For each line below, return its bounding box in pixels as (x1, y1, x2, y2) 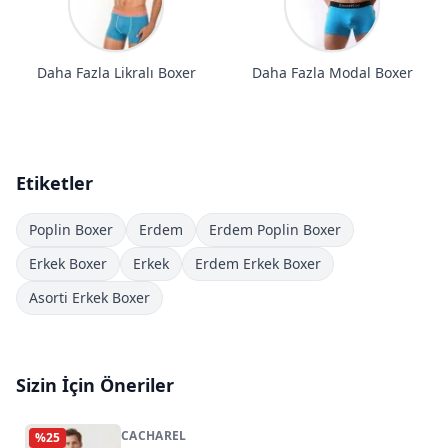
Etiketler (16, 170, 93, 195)
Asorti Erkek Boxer (29, 287, 150, 307)
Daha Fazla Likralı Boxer (36, 62, 196, 82)
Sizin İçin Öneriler (16, 372, 174, 397)
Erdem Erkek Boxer (195, 253, 321, 273)
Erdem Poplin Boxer (209, 219, 341, 239)
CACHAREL (121, 426, 187, 444)
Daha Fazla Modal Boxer (251, 62, 413, 82)
